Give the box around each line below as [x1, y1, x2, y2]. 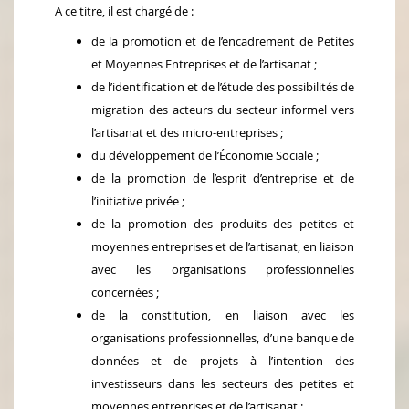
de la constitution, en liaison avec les [91, 307, 354, 324]
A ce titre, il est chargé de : [55, 3, 194, 20]
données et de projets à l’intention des [91, 352, 354, 370]
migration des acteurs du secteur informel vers [91, 101, 354, 119]
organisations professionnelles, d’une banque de [91, 330, 354, 347]
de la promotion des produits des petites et [91, 215, 354, 233]
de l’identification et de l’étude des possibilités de [91, 79, 354, 96]
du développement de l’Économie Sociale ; [91, 147, 319, 164]
